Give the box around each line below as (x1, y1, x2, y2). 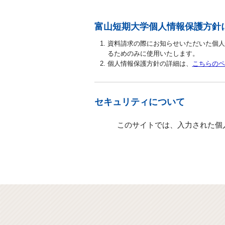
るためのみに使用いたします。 (107, 50, 199, 57)
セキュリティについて (94, 97, 185, 107)
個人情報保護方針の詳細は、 (107, 60, 192, 67)
